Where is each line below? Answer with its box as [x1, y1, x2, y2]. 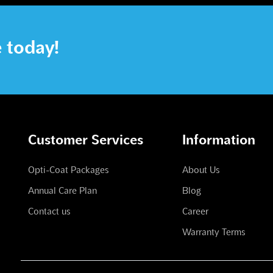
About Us [182, 165, 221, 175]
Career [182, 206, 209, 216]
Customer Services [28, 132, 143, 147]
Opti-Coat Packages [28, 165, 109, 175]
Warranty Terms [182, 227, 246, 237]
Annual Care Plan [28, 185, 97, 196]
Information [182, 132, 256, 147]
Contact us [28, 206, 71, 216]
